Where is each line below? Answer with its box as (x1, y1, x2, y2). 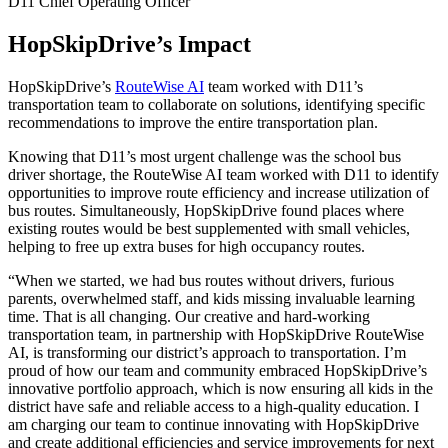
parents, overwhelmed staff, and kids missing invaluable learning (8, 289, 415, 307)
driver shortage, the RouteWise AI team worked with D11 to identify (8, 165, 439, 183)
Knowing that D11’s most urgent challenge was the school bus (8, 147, 401, 165)
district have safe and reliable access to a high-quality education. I (8, 397, 419, 415)
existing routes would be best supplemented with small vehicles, (8, 219, 410, 237)
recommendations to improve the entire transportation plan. (8, 113, 378, 131)
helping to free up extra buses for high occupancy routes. (8, 237, 365, 255)
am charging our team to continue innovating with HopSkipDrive (8, 415, 419, 433)
